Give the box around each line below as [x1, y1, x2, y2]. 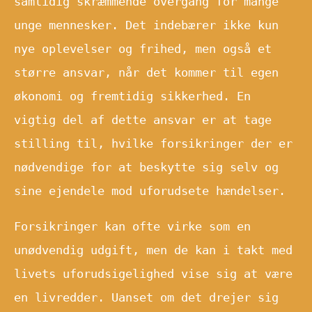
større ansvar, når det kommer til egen [14, 65, 279, 79]
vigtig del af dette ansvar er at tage [14, 112, 272, 127]
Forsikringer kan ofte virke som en [14, 219, 251, 233]
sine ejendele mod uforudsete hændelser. [14, 183, 286, 198]
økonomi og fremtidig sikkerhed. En [14, 88, 251, 103]
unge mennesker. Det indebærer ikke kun [14, 17, 279, 32]
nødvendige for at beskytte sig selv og [14, 159, 279, 174]
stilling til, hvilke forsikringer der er [14, 136, 292, 150]
